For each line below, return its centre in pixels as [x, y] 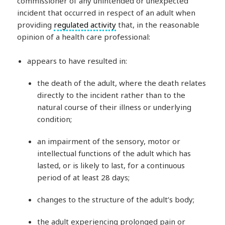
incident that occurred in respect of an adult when [106, 12]
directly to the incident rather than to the [111, 95]
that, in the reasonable [158, 24]
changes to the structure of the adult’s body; [116, 199]
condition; [55, 119]
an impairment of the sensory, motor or [109, 141]
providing [36, 24]
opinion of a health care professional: [84, 36]
